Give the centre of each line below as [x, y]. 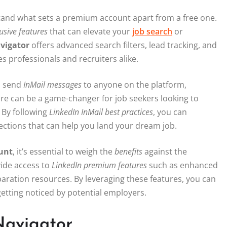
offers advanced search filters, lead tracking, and [123, 45]
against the [165, 152]
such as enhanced [182, 165]
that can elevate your [90, 32]
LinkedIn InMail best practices [101, 112]
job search [152, 32]
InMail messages [52, 85]
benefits [128, 152]
